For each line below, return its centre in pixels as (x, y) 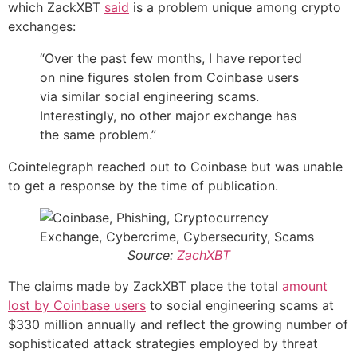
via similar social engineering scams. (149, 96)
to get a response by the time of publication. (143, 185)
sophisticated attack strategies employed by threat (163, 343)
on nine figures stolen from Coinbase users (169, 77)
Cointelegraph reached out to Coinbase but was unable (175, 166)
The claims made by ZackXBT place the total (145, 286)
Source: (152, 255)
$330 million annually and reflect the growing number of (178, 324)
